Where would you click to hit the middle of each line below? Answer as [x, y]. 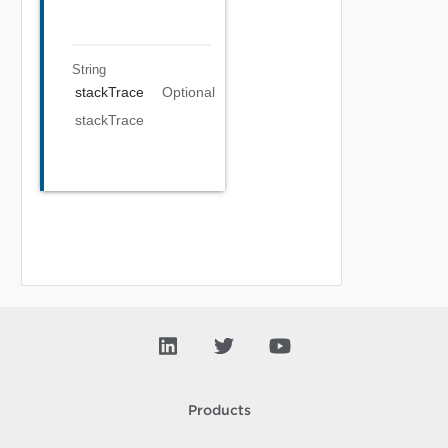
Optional [188, 92]
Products [219, 411]
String [88, 69]
